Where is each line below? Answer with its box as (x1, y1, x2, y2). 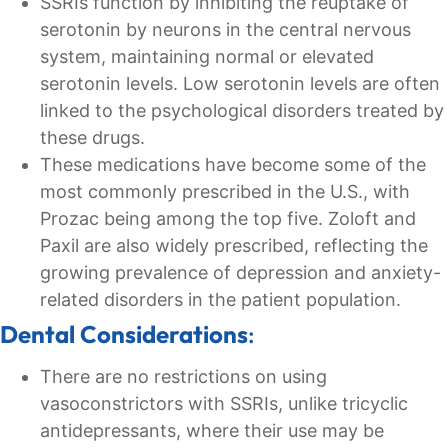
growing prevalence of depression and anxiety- (40, 262, 441, 284)
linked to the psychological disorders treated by (40, 100, 444, 122)
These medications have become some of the (40, 154, 426, 176)
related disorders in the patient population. (40, 289, 401, 311)
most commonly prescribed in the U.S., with (40, 181, 410, 203)
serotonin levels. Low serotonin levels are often (40, 73, 440, 95)
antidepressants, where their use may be (40, 420, 384, 442)
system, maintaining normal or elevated (40, 46, 374, 68)
